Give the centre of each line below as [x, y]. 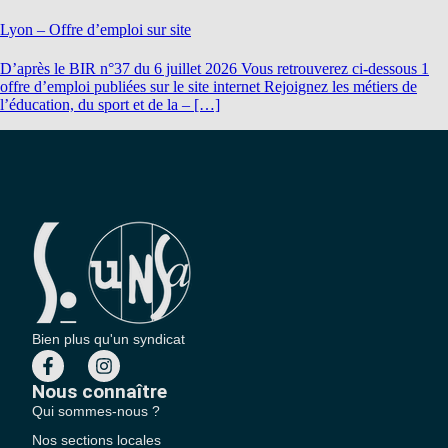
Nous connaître [100, 391]
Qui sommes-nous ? [96, 410]
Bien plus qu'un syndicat [109, 338]
